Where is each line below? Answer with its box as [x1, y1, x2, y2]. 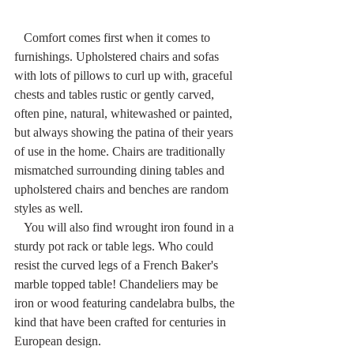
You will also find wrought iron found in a [14, 220, 24, 234]
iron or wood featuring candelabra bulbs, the [14, 296, 238, 310]
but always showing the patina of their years [14, 125, 236, 139]
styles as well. [14, 201, 83, 215]
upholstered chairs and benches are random [14, 182, 232, 196]
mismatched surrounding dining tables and [14, 163, 228, 177]
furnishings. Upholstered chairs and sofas [14, 49, 222, 63]
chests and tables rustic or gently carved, [14, 87, 217, 101]
